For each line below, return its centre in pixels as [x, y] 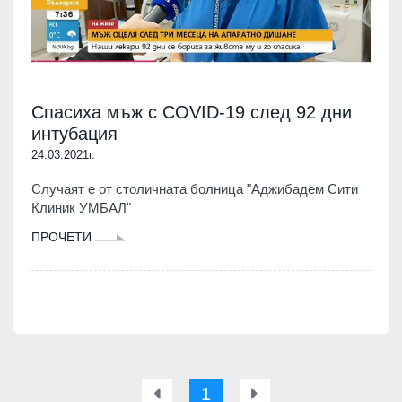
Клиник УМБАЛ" [81, 207]
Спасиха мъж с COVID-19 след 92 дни [192, 112]
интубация [74, 133]
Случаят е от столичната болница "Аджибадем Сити [195, 188]
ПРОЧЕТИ [63, 236]
